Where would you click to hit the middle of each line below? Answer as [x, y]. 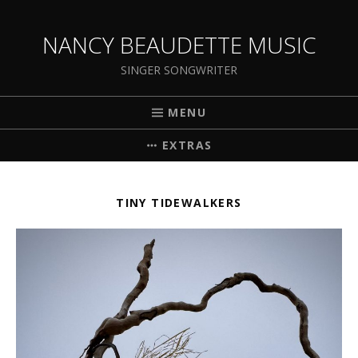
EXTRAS [187, 145]
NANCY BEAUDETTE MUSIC [179, 45]
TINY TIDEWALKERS [179, 203]
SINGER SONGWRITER [179, 70]
